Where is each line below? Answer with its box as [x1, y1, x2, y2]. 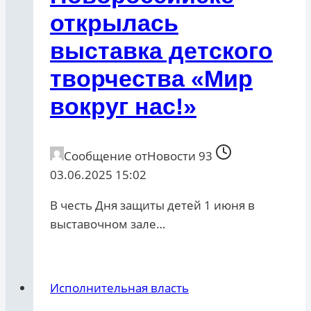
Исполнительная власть [50, 280, 189, 296]
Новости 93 [147, 148, 212, 165]
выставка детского [50, 37, 273, 65]
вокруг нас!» [50, 93, 196, 120]
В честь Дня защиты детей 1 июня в [50, 197, 255, 214]
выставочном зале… [50, 216, 165, 233]
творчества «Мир [50, 65, 253, 92]
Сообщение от [64, 148, 147, 165]
